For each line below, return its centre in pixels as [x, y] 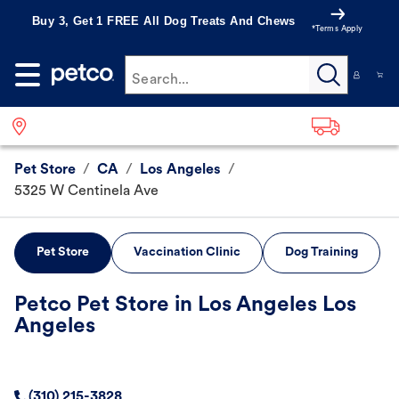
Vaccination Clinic [187, 253]
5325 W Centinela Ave [86, 192]
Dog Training [322, 253]
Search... [161, 80]
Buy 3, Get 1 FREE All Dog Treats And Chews [164, 21]
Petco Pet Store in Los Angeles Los [185, 306]
